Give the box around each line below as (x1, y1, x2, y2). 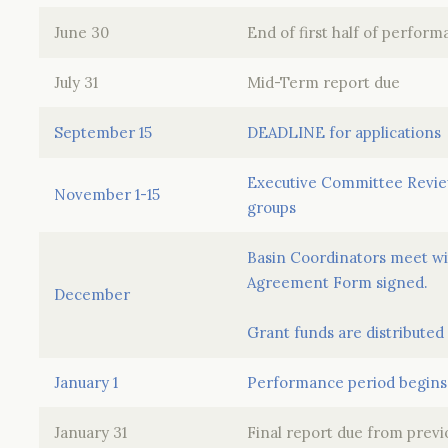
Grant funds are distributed (247, 323, 444, 342)
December (54, 285, 130, 304)
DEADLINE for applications (247, 123, 441, 142)
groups (247, 198, 296, 217)
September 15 (54, 123, 152, 142)
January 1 (54, 373, 118, 392)
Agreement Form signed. (247, 273, 428, 292)
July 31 (54, 73, 98, 92)
